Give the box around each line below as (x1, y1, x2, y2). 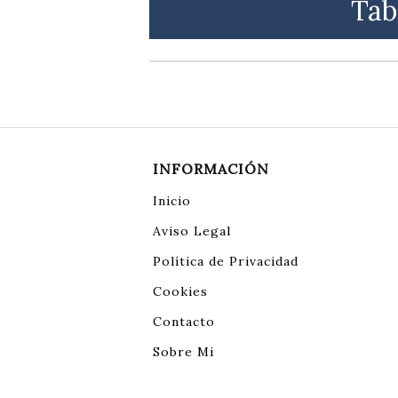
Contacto (153, 314, 215, 330)
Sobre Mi (153, 344, 214, 361)
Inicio (153, 193, 191, 210)
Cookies (153, 283, 208, 300)
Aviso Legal (153, 223, 231, 240)
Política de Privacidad (153, 253, 298, 270)
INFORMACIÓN (153, 160, 269, 179)
